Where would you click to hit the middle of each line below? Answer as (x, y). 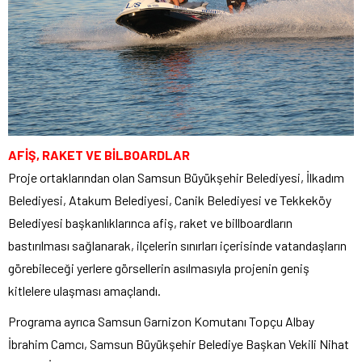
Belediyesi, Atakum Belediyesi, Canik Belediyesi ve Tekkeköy (170, 200)
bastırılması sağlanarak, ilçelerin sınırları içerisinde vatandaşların (177, 245)
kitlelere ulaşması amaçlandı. (84, 290)
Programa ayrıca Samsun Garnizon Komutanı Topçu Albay (161, 321)
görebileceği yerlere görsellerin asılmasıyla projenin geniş (159, 267)
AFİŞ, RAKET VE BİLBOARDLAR (99, 154)
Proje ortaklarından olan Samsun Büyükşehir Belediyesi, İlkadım (176, 177)
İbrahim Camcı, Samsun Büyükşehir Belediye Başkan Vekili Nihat (179, 343)
